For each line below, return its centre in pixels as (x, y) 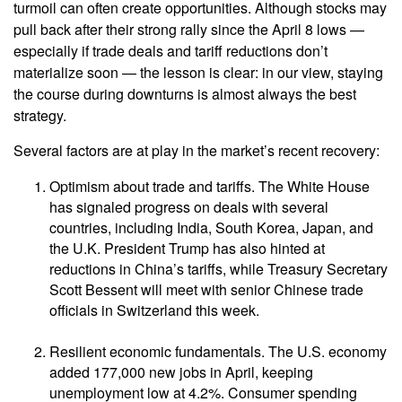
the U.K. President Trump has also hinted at (187, 249)
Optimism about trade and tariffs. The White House (210, 187)
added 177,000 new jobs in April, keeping (181, 372)
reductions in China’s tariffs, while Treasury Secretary (218, 269)
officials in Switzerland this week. (154, 310)
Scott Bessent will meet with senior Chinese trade (206, 290)
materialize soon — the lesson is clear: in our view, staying (198, 73)
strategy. (42, 116)
